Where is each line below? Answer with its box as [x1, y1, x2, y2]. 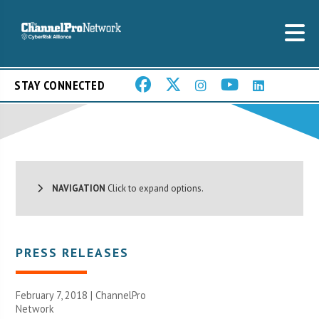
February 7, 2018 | [16, 288, 96, 302]
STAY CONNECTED [14, 77, 105, 94]
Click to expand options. [105, 182, 204, 194]
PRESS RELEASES [16, 244, 130, 261]
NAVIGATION [43, 182, 106, 194]
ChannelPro [95, 288, 147, 302]
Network [16, 301, 55, 315]
